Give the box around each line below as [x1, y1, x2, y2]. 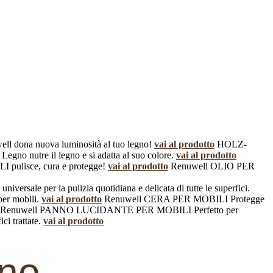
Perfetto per [194, 205, 238, 215]
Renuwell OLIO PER [171, 161, 255, 171]
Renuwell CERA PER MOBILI [104, 194, 228, 204]
